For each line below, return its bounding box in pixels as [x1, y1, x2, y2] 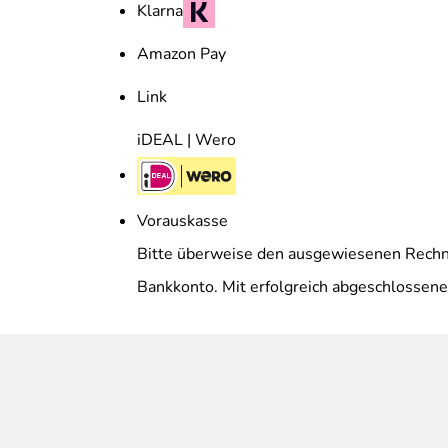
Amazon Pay [137, 43, 226, 66]
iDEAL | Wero [137, 129, 236, 152]
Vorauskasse [137, 209, 228, 232]
